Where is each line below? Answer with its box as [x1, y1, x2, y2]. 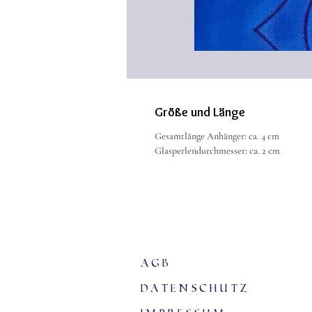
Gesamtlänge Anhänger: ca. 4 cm [155, 130, 279, 142]
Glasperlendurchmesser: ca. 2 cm [155, 145, 280, 157]
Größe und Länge [155, 104, 245, 120]
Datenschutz [141, 283, 251, 293]
